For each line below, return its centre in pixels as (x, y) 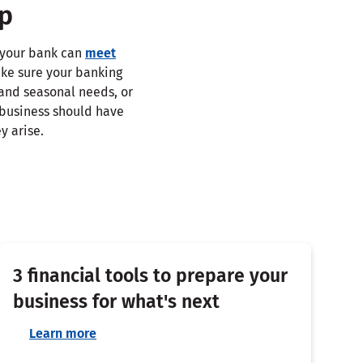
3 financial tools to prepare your (150, 275)
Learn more (63, 333)
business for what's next (116, 301)
